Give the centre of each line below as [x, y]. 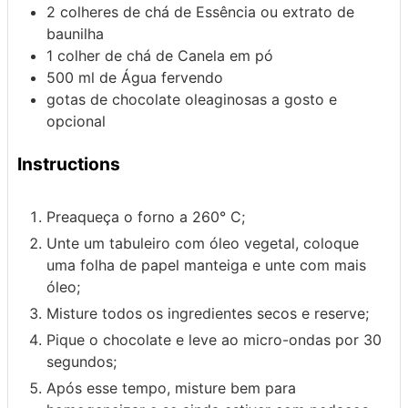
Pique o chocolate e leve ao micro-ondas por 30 [214, 339]
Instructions [69, 164]
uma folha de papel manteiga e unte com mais [206, 265]
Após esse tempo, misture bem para [171, 388]
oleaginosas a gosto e [261, 100]
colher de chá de [117, 56]
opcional [76, 122]
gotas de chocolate [113, 100]
